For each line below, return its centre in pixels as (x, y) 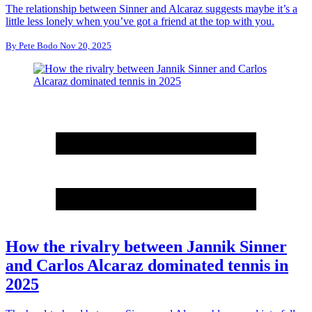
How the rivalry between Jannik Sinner (146, 247)
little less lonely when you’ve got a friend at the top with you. (140, 21)
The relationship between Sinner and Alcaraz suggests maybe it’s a (151, 8)
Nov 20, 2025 (85, 45)
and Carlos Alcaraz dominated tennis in (147, 266)
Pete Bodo (38, 45)
